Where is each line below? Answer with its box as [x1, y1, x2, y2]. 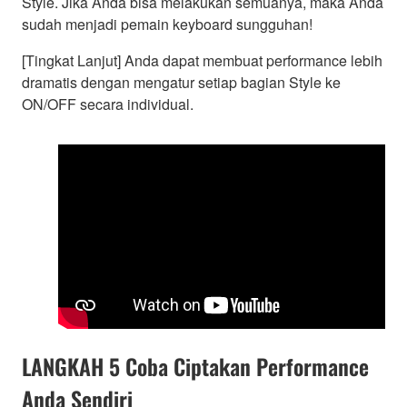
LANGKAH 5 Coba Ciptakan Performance [22, 350, 369, 383]
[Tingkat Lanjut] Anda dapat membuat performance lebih [22, 49, 382, 71]
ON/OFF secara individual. [22, 93, 194, 114]
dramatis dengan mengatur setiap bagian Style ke [22, 71, 341, 93]
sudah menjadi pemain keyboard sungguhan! [22, 13, 313, 35]
